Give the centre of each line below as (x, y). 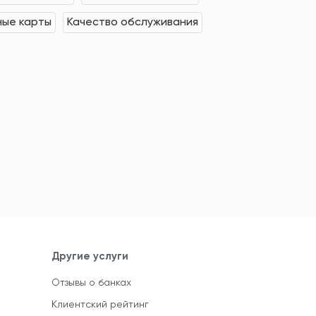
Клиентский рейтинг (100, 305)
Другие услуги (90, 257)
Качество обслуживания (133, 23)
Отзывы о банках (91, 283)
